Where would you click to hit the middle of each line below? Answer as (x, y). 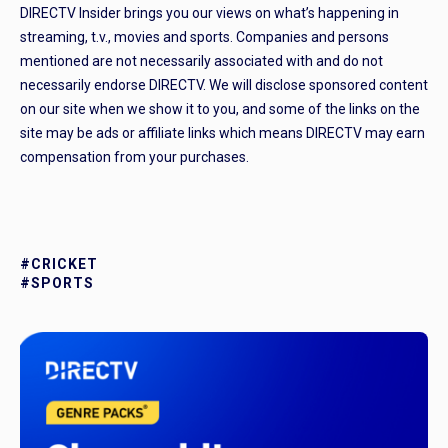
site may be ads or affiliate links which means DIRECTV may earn (222, 133)
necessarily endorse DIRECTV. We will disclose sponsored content (224, 85)
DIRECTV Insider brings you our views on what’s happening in (209, 13)
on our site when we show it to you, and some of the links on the (220, 109)
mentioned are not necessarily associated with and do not (201, 61)
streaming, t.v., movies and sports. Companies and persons (204, 37)
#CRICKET (59, 264)
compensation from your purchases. (134, 157)
